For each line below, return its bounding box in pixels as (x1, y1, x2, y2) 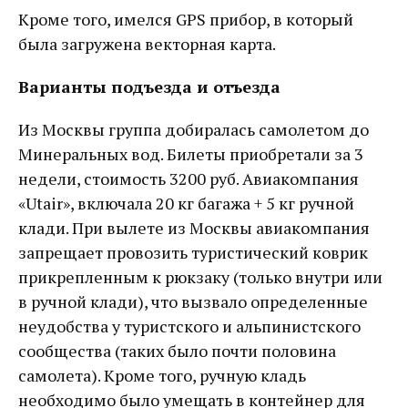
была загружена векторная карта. (18, 33, 276, 55)
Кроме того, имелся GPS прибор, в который (18, 8, 353, 30)
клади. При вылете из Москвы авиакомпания (18, 217, 370, 239)
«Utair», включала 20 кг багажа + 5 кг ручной (18, 192, 354, 214)
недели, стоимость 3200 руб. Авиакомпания (18, 168, 359, 189)
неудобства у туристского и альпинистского (18, 315, 361, 337)
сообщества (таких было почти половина (18, 340, 336, 362)
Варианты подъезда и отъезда (18, 76, 280, 97)
